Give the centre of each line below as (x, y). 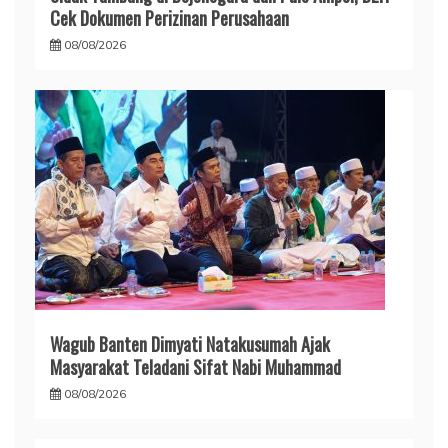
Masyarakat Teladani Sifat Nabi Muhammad (195, 367)
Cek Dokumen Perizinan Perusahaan (169, 18)
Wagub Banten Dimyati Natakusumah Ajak (190, 344)
